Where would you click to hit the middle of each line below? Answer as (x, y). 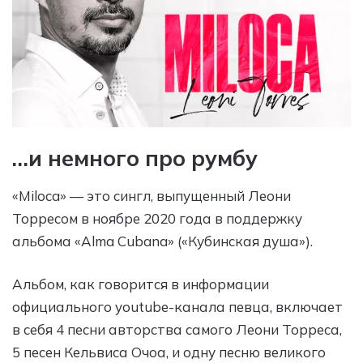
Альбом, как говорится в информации (141, 284)
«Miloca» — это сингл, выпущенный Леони (152, 195)
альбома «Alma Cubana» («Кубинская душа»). (162, 241)
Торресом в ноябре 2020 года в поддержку (157, 218)
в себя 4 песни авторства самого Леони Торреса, (177, 329)
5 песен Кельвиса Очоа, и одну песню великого (169, 352)
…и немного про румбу (135, 158)
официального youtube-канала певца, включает (177, 306)
